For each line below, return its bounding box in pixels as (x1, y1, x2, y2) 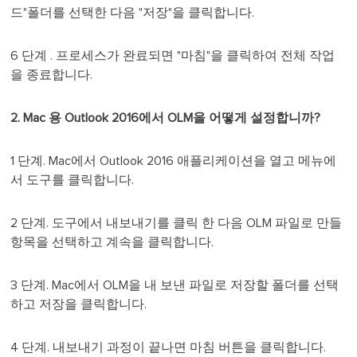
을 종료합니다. (10, 69, 93, 82)
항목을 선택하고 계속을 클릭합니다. (10, 236, 214, 249)
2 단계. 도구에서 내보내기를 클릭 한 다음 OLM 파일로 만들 (10, 217, 343, 230)
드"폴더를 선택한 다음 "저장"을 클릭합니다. (10, 6, 255, 20)
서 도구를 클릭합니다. (10, 174, 135, 187)
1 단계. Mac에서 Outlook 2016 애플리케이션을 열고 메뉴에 (10, 155, 337, 168)
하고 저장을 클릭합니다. (10, 298, 147, 312)
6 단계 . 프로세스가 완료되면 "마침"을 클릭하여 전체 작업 (10, 49, 335, 63)
